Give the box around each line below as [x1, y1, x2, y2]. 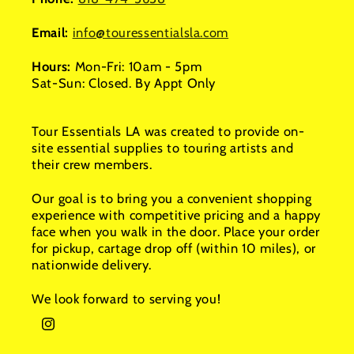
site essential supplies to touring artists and [32, 140, 294, 156]
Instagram [40, 325, 92, 340]
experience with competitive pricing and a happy [32, 207, 322, 224]
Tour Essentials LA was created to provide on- [32, 123, 305, 140]
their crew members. [32, 156, 153, 173]
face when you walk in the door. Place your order [32, 224, 320, 240]
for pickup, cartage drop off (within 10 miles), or [32, 240, 317, 257]
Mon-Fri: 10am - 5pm [74, 58, 202, 75]
